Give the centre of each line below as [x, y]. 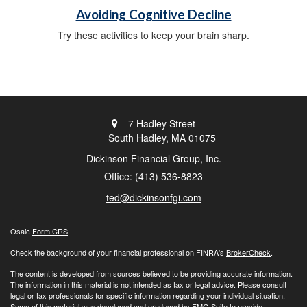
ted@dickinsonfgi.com [153, 197]
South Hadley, [138, 137]
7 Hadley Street [162, 123]
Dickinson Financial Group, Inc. [153, 158]
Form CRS [50, 231]
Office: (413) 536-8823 [153, 176]
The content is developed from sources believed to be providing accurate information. [151, 273]
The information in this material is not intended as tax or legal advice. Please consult [148, 284]
